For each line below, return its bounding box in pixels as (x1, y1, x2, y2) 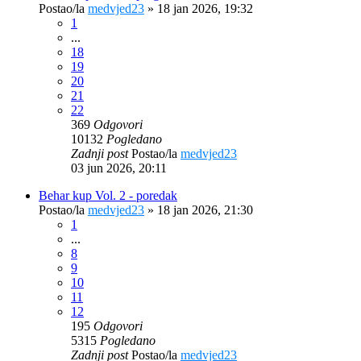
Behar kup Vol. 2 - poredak (39, 188, 177, 202)
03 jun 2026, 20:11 (71, 160, 167, 175)
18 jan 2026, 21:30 (157, 202, 253, 217)
